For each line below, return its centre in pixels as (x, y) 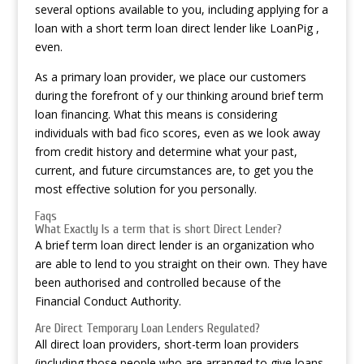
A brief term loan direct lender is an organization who (174, 245)
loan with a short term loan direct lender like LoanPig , (177, 28)
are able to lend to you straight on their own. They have (181, 264)
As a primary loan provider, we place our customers (170, 77)
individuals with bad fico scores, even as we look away (177, 133)
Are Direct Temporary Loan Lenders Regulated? (147, 328)
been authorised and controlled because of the (158, 282)
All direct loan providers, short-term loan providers (167, 344)
